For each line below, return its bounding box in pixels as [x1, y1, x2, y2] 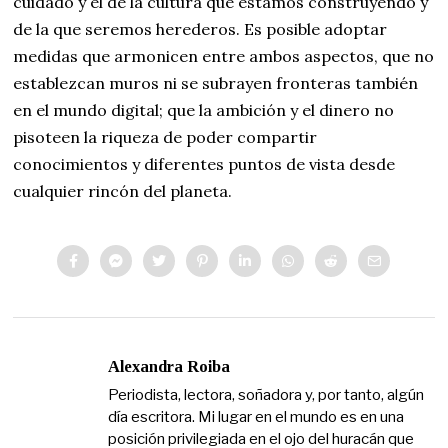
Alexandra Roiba [108, 356, 231, 376]
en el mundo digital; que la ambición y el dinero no [13, 99, 395, 120]
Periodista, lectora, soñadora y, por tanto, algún [108, 385, 425, 404]
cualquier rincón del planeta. [13, 180, 233, 201]
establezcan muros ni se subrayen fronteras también [13, 72, 419, 93]
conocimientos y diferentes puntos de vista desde [13, 153, 396, 174]
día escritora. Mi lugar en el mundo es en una [108, 407, 405, 426]
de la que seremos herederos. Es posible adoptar [13, 18, 388, 39]
